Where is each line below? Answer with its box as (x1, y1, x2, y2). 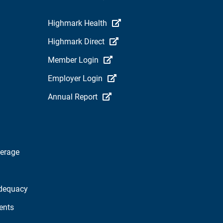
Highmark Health (48, 17, 107, 28)
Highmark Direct (48, 36, 105, 47)
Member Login (48, 54, 99, 65)
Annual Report (48, 91, 98, 102)
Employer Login (48, 73, 103, 84)
